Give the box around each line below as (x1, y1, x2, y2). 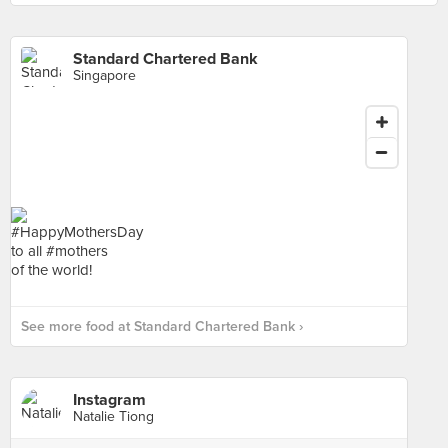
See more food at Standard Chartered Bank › (21, 318, 303, 335)
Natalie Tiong (73, 408, 154, 425)
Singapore (73, 67, 136, 84)
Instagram (73, 390, 146, 410)
